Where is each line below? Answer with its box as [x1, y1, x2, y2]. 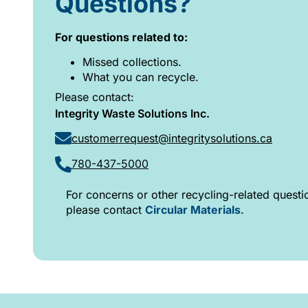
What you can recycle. [82, 70, 199, 85]
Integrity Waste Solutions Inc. [55, 106, 210, 120]
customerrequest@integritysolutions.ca [71, 131, 272, 145]
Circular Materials [145, 203, 241, 217]
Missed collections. [82, 55, 181, 69]
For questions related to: [55, 30, 188, 44]
